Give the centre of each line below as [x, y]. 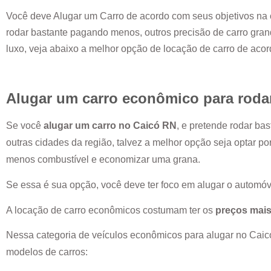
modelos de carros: [48, 252]
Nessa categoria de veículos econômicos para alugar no [128, 235]
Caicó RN [155, 125]
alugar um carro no [88, 125]
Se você [25, 125]
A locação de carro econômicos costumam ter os [111, 210]
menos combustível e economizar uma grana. [104, 159]
